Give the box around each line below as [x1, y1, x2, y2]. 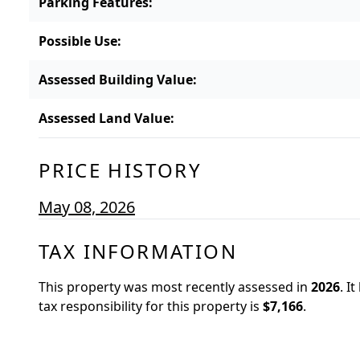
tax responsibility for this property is [39, 297, 260, 316]
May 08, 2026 [39, 196, 135, 219]
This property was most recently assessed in [39, 278, 308, 297]
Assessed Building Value [39, 71, 193, 89]
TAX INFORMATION [39, 238, 237, 265]
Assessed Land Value [39, 109, 170, 128]
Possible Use [39, 32, 117, 51]
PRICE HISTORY [39, 157, 202, 184]
